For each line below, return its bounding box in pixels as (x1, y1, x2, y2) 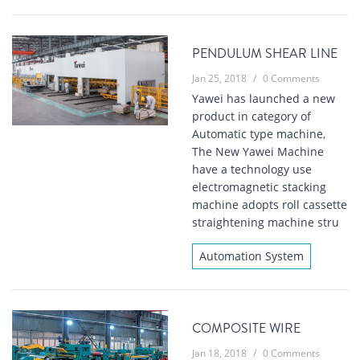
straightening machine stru (192, 215, 339, 231)
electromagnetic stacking (192, 179, 326, 195)
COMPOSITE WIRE (192, 319, 301, 338)
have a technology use (192, 162, 312, 178)
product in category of (192, 108, 311, 125)
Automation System (199, 248, 304, 264)
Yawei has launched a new (192, 91, 335, 107)
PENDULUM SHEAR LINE (192, 44, 337, 63)
